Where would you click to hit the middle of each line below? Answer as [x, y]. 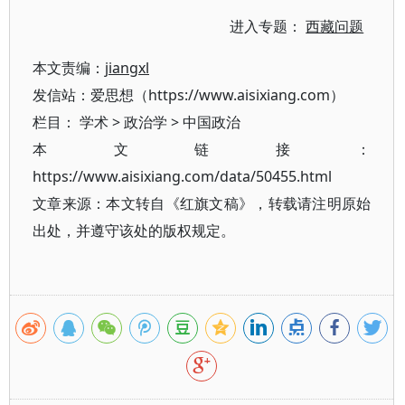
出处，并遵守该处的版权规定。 [134, 231]
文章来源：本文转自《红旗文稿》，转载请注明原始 [202, 203]
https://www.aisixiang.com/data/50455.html [182, 176]
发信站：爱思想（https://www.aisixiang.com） [188, 95]
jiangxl [127, 68]
